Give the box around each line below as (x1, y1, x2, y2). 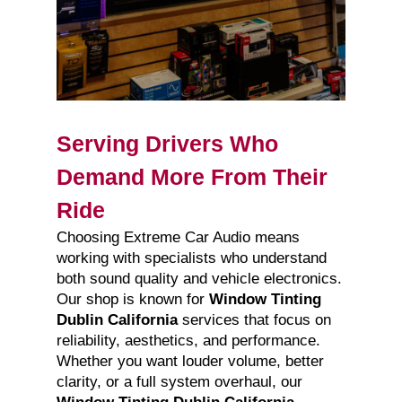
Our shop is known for (56, 291, 209, 309)
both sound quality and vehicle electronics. (56, 270, 342, 288)
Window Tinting (208, 291, 321, 309)
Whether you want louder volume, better (56, 353, 324, 371)
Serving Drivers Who (56, 131, 278, 157)
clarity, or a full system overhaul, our (56, 373, 302, 391)
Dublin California (56, 311, 178, 329)
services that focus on (177, 311, 331, 329)
